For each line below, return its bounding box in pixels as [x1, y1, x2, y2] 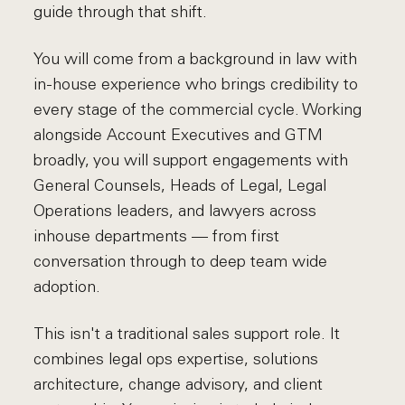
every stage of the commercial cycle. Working [33, 99, 363, 119]
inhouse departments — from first [33, 226, 280, 246]
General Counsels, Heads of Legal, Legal [33, 175, 327, 195]
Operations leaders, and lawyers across [33, 201, 317, 221]
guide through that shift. [33, 2, 208, 22]
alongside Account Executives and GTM [33, 125, 324, 145]
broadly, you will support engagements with [33, 150, 349, 170]
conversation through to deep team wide [33, 251, 328, 271]
